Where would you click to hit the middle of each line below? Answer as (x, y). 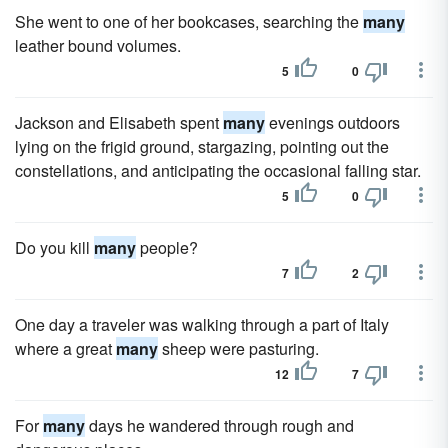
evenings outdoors (332, 122)
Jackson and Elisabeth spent (119, 122)
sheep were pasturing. (238, 348)
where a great (65, 348)
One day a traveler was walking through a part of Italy (202, 324)
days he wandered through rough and (219, 425)
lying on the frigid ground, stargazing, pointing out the (202, 146)
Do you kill (54, 247)
